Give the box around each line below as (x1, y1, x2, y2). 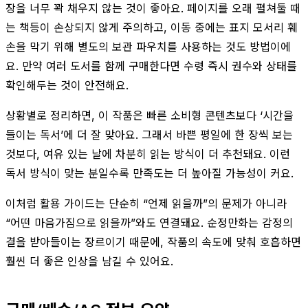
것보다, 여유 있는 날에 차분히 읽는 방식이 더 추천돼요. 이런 (5, 146, 290, 161)
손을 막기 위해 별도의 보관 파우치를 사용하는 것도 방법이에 (5, 39, 291, 54)
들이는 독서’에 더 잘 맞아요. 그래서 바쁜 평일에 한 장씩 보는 (5, 127, 293, 142)
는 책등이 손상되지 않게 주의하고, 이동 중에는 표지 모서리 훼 (5, 20, 298, 34)
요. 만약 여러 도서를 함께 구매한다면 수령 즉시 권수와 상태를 (5, 58, 297, 73)
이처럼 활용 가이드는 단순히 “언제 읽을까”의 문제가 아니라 (5, 196, 287, 210)
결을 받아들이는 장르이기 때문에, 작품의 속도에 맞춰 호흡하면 (5, 234, 301, 249)
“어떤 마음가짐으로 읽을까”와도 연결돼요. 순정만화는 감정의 (5, 215, 293, 230)
